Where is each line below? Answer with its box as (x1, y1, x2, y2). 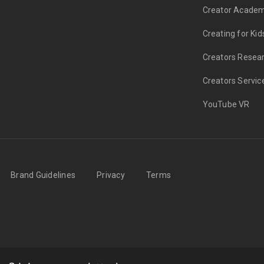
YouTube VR (202, 100, 250, 110)
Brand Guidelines (11, 170, 75, 180)
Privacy (97, 170, 125, 180)
